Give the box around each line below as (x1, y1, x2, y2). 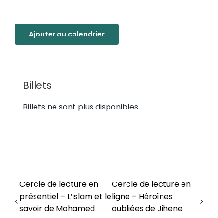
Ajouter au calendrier (29, 29, 105, 39)
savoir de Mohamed (19, 203, 95, 214)
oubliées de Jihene (111, 203, 182, 214)
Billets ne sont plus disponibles (23, 101, 138, 112)
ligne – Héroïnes (111, 191, 173, 202)
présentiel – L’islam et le (19, 191, 111, 202)
